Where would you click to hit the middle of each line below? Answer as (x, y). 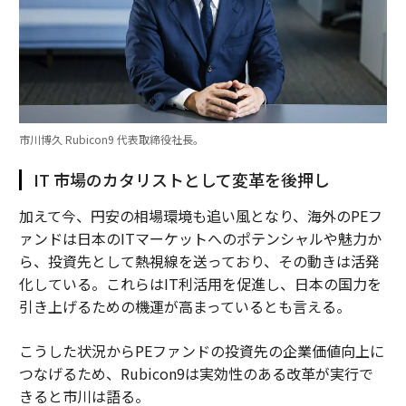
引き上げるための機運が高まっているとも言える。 (184, 307)
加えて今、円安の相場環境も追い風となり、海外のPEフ (200, 216)
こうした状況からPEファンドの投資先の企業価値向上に (201, 351)
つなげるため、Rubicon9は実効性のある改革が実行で (196, 374)
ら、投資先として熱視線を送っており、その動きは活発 (199, 261)
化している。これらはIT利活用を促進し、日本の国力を (200, 284)
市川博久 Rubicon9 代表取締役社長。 (111, 140)
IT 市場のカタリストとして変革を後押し (181, 180)
